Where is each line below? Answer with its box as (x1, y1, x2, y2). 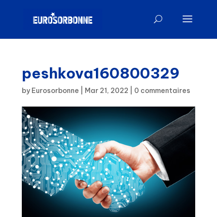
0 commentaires (134, 86, 190, 95)
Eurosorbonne (31, 86, 79, 95)
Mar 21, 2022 (84, 86, 128, 95)
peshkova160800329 (21, 64, 180, 82)
